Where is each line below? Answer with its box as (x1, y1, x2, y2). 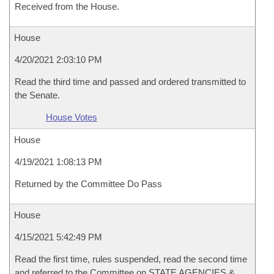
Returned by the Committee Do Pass (15, 179, 162, 189)
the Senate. (15, 90, 60, 100)
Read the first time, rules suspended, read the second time (15, 254, 247, 264)
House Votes (45, 112, 97, 122)
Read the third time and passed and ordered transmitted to (15, 76, 246, 87)
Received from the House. (15, 1, 119, 12)
